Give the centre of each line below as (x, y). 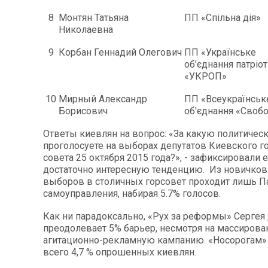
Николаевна (86, 29)
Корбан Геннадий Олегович (120, 52)
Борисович (83, 111)
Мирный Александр (103, 99)
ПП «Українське (220, 52)
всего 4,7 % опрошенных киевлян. (120, 252)
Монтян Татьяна (94, 17)
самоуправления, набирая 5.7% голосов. (132, 193)
